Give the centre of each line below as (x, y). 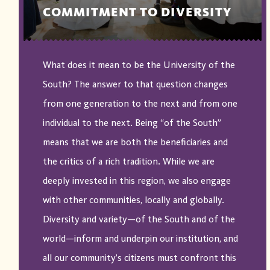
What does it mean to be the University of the (139, 65)
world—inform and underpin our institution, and (140, 239)
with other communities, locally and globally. (133, 200)
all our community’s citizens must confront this (139, 258)
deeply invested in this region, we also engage (137, 181)
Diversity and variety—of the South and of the (139, 220)
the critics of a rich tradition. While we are (128, 162)
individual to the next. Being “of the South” (132, 123)
